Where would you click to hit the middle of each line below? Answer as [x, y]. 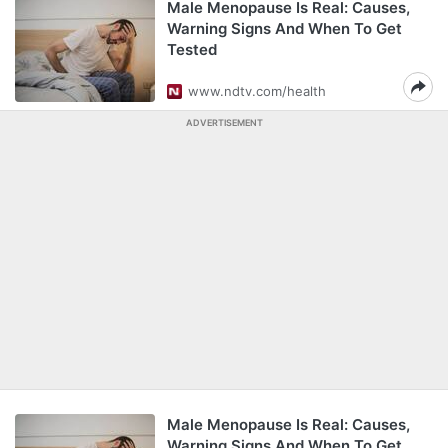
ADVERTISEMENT [224, 122]
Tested [192, 49]
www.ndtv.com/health [257, 91]
